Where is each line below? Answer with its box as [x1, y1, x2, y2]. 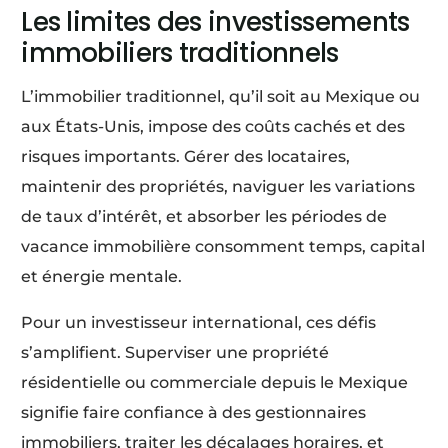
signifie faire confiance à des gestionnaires [21, 402, 367, 422]
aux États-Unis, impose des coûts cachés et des [21, 116, 406, 136]
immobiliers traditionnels [21, 34, 339, 71]
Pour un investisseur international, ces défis [21, 312, 377, 332]
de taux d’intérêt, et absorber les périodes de [21, 206, 388, 226]
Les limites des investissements [21, 3, 410, 40]
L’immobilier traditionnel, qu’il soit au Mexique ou [21, 86, 421, 106]
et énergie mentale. [21, 266, 183, 286]
